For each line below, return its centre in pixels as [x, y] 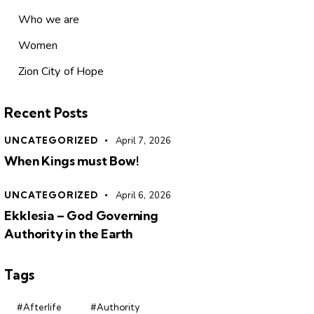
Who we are [49, 20]
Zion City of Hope [61, 72]
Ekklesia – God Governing [81, 216]
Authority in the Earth [69, 234]
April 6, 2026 [143, 196]
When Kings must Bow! [72, 161]
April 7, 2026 [143, 141]
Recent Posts [46, 113]
